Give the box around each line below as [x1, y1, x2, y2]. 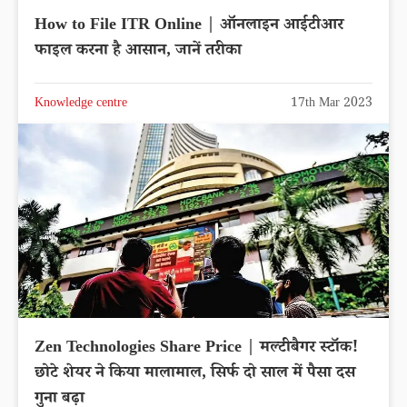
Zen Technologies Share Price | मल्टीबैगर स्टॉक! [35, 335, 358, 362]
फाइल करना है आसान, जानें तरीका [35, 38, 242, 65]
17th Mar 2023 [291, 94, 372, 114]
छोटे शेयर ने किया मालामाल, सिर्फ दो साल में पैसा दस [35, 361, 355, 387]
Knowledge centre [35, 94, 127, 114]
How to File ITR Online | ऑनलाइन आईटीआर [35, 13, 343, 39]
